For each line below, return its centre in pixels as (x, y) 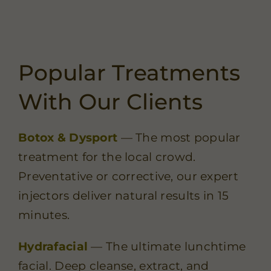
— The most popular (179, 138)
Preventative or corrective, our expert (128, 177)
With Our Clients (110, 102)
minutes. (44, 215)
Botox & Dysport (68, 138)
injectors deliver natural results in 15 (123, 196)
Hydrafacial (53, 247)
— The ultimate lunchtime (167, 247)
